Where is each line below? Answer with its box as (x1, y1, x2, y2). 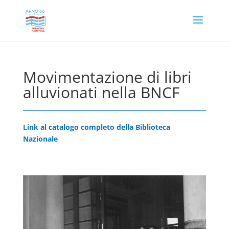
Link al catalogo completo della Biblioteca (22, 122, 170, 132)
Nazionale (22, 134, 58, 144)
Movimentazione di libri (22, 66, 192, 87)
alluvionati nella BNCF (22, 82, 179, 103)
